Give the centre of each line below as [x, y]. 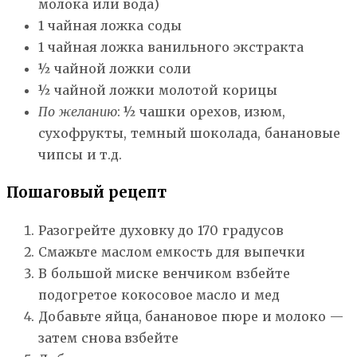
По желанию [78, 111]
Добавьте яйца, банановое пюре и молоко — [191, 316]
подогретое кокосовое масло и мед [159, 294]
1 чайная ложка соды [110, 25]
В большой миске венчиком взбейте [164, 273]
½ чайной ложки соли [115, 68]
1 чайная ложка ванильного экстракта [171, 47]
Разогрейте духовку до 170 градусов [161, 230]
